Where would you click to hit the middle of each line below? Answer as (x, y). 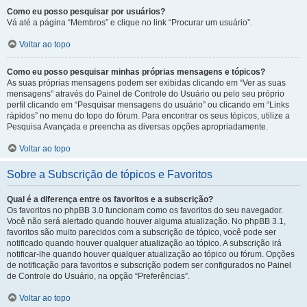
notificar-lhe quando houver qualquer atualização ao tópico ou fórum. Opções (151, 254)
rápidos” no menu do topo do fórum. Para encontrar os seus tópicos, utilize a (148, 116)
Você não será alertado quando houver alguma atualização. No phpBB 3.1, (146, 221)
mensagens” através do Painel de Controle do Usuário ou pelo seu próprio (146, 94)
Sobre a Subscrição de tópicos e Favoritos (110, 174)
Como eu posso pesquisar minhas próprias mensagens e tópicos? (136, 72)
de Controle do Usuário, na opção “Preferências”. (98, 276)
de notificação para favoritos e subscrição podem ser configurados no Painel (149, 265)
